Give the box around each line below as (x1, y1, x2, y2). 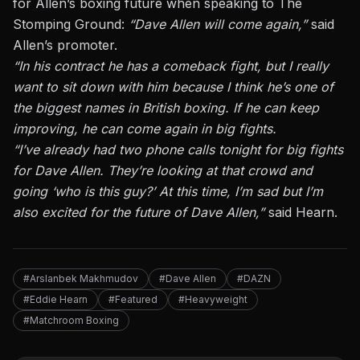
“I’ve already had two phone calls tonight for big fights (13, 141, 343, 157)
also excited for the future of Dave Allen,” (13, 203, 268, 220)
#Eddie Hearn (23, 292, 88, 305)
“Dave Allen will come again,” (129, 15, 307, 32)
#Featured (108, 292, 157, 305)
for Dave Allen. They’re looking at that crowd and (13, 162, 313, 178)
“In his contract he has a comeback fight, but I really (13, 57, 329, 74)
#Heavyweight (178, 292, 247, 305)
